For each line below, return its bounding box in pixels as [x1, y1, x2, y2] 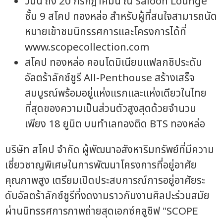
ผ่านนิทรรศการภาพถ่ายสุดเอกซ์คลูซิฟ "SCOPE [5, 204, 198, 220]
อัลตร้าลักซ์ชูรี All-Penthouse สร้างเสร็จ [25, 70, 195, 86]
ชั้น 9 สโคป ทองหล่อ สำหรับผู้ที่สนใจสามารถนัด [25, 9, 217, 25]
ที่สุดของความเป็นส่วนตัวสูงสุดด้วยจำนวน [25, 101, 196, 117]
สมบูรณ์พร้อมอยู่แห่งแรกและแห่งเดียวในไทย [25, 86, 207, 102]
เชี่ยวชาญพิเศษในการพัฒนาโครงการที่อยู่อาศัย [5, 158, 197, 173]
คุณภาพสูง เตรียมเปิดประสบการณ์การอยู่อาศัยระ [5, 173, 205, 189]
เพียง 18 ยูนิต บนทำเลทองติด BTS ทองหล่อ [25, 116, 205, 132]
